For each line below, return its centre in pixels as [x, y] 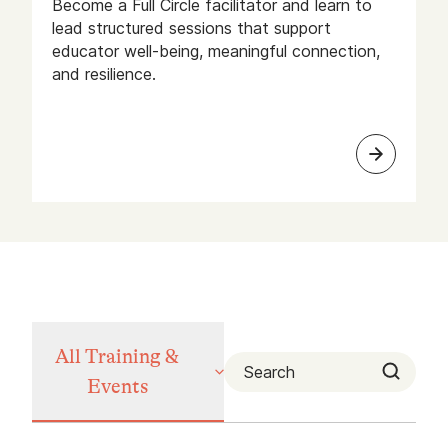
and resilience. [104, 74]
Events [117, 386]
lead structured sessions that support [191, 28]
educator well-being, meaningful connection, [216, 51]
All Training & [117, 356]
